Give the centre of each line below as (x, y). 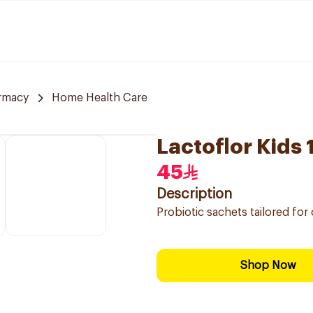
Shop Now (268, 265)
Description (194, 194)
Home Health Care (100, 98)
